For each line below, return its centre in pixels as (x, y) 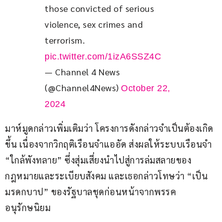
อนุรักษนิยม (28, 208)
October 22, (146, 88)
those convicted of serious (101, 8)
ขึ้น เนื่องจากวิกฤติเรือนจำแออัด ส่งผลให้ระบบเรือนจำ (110, 144)
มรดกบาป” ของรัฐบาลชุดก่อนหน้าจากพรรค (90, 192)
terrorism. (66, 40)
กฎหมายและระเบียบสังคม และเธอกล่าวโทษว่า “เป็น (106, 176)
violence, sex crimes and (95, 24)
